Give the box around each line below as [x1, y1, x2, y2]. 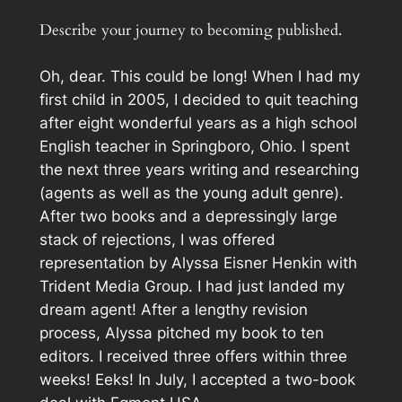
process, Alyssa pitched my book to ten [39, 324, 324, 343]
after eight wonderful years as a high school [39, 114, 357, 133]
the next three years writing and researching [39, 161, 359, 179]
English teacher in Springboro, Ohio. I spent [39, 137, 350, 156]
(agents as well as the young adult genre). [39, 184, 344, 203]
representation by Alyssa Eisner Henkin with [39, 254, 357, 273]
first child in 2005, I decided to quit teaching [39, 91, 358, 109]
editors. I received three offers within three [39, 347, 347, 366]
